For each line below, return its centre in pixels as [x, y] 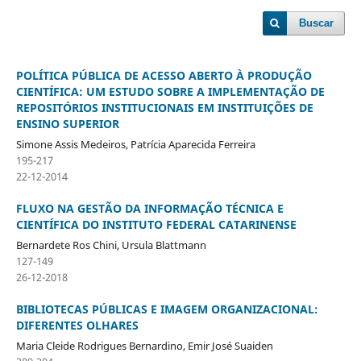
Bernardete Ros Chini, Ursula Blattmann [111, 245]
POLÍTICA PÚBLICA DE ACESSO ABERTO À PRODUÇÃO [164, 75]
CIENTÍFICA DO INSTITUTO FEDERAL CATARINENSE [156, 224]
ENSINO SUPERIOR [67, 123]
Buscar [317, 23]
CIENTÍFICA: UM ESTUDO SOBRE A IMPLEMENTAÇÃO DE [170, 91]
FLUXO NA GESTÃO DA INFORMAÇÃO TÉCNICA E [149, 208]
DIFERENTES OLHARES [77, 325]
